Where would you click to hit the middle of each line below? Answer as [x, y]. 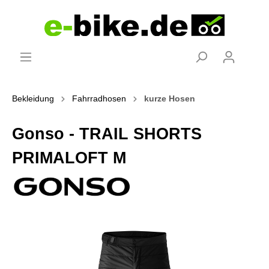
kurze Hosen [170, 98]
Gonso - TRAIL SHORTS [107, 134]
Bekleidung [33, 98]
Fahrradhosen [99, 98]
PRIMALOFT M [69, 158]
